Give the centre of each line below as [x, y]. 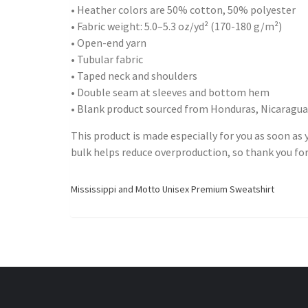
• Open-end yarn [109, 42]
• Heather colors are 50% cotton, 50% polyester [183, 9]
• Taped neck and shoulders [134, 75]
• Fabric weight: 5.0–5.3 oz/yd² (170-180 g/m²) [176, 26]
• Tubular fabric [107, 59]
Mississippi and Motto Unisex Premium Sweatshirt [173, 189]
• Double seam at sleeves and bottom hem [170, 92]
